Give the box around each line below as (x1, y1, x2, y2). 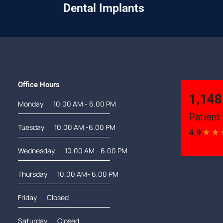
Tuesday (17, 122, 44, 132)
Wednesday (17, 145, 55, 155)
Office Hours (17, 80, 60, 89)
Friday (17, 192, 37, 202)
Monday (17, 99, 43, 109)
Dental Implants (63, 1, 145, 15)
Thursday (17, 169, 47, 179)
